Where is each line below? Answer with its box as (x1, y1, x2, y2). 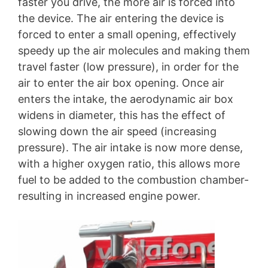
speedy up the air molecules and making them (18, 44, 250, 57)
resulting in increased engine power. (18, 189, 200, 202)
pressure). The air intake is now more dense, (18, 141, 243, 154)
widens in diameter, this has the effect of (18, 108, 226, 121)
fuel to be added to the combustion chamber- (18, 173, 249, 186)
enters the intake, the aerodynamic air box (18, 92, 233, 105)
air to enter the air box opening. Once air (18, 76, 224, 89)
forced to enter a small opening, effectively (18, 28, 236, 41)
